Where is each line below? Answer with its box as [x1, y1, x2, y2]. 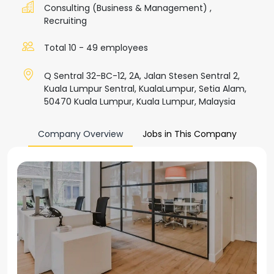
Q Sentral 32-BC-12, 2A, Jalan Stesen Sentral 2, [44, 70, 240, 82]
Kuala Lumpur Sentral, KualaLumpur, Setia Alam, [44, 83, 246, 95]
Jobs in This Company [142, 128, 237, 140]
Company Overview [37, 128, 123, 140]
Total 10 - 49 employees [44, 42, 148, 54]
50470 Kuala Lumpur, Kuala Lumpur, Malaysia [44, 95, 235, 108]
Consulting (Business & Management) [44, 2, 210, 14]
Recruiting [44, 15, 87, 27]
